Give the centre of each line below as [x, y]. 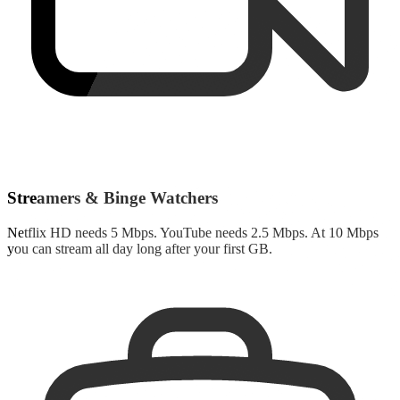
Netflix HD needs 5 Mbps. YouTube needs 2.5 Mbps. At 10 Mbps [193, 232]
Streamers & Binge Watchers [112, 198]
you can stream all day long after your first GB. [140, 248]
